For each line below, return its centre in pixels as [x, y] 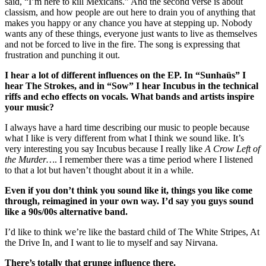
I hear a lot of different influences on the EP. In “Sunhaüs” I [125, 75]
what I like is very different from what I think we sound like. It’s [124, 138]
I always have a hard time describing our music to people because [127, 127]
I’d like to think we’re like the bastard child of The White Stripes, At [132, 232]
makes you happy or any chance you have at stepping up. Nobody [129, 23]
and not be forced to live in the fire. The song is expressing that [122, 44]
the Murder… [30, 159]
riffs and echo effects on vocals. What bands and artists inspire [129, 96]
